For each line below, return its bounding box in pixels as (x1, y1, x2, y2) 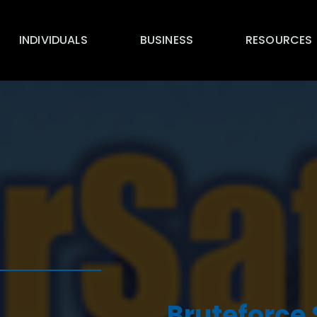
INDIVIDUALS (18, 32, 88, 48)
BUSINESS (139, 32, 193, 48)
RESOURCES (246, 32, 313, 48)
